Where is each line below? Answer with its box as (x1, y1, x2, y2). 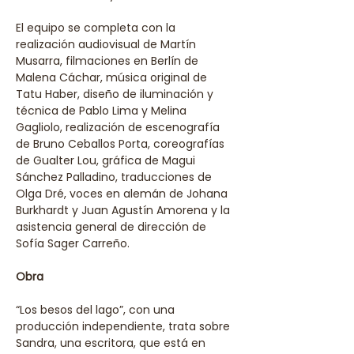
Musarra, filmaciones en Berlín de (16, 53, 201, 69)
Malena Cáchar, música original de (16, 70, 210, 85)
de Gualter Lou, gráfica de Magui (16, 153, 198, 168)
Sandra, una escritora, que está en (16, 335, 209, 351)
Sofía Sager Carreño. (16, 235, 130, 251)
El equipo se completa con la (16, 20, 179, 36)
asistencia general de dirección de (16, 219, 209, 235)
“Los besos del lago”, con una (16, 302, 178, 318)
